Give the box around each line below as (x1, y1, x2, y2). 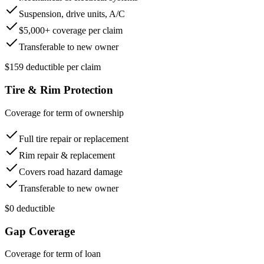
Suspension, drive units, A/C (19, 9, 125, 19)
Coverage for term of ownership (5, 107, 124, 118)
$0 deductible (5, 203, 55, 213)
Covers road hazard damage (19, 166, 123, 177)
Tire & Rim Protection (5, 84, 113, 97)
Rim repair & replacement (19, 150, 115, 160)
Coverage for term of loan (5, 249, 101, 259)
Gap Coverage (5, 225, 75, 237)
